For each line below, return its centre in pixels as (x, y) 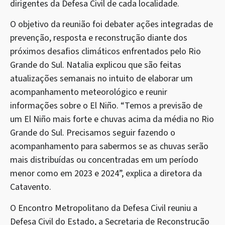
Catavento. (31, 187)
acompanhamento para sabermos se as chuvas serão (109, 147)
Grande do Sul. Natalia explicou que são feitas (96, 65)
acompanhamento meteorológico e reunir (89, 92)
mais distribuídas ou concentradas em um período (104, 160)
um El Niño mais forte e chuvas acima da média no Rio (112, 120)
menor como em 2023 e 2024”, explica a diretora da (106, 174)
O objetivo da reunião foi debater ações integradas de (111, 25)
